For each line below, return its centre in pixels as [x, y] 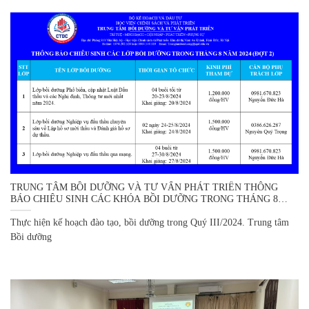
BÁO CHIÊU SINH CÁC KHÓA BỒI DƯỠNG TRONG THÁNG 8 [144, 199]
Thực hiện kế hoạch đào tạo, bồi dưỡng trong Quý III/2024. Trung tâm [150, 223]
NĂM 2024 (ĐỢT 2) [51, 210]
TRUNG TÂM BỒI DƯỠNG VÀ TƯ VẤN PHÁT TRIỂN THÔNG [144, 187]
